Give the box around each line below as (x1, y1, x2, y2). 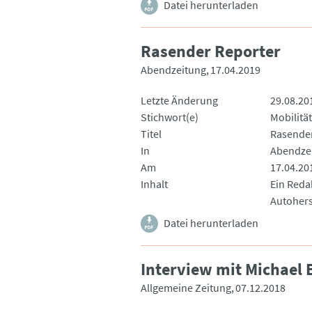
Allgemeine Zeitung (141, 280, 231, 295)
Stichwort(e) (141, 109, 198, 124)
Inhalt (141, 176, 168, 191)
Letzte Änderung (141, 93, 218, 107)
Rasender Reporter (141, 40, 281, 62)
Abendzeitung (141, 62, 206, 77)
